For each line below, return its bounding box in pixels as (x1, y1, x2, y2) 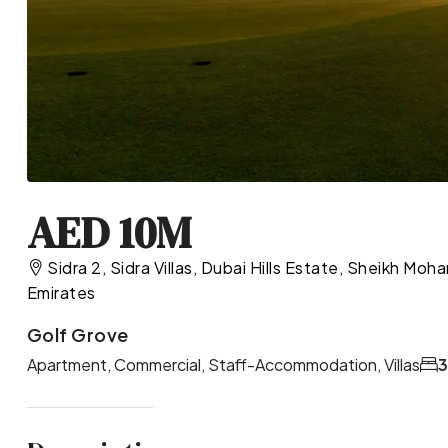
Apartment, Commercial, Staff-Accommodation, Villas (26, 353, 420, 375)
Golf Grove (26, 323, 129, 347)
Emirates (26, 282, 96, 304)
